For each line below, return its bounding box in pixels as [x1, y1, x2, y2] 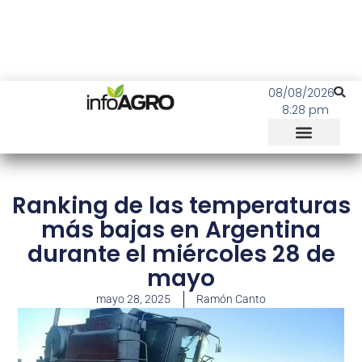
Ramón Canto [196, 293, 266, 305]
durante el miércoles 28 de [27, 238, 335, 270]
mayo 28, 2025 [96, 293, 170, 305]
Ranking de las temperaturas [11, 190, 351, 221]
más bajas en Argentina [41, 214, 321, 246]
